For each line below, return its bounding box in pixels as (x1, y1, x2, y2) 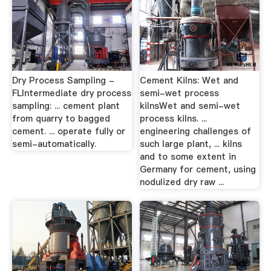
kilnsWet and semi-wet (140, 100, 241, 112)
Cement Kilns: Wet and (140, 74, 239, 87)
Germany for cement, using (140, 163, 256, 175)
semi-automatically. (11, 138, 96, 150)
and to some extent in (140, 151, 237, 163)
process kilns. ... (140, 113, 207, 125)
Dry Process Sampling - (11, 74, 114, 87)
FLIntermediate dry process (11, 87, 131, 99)
